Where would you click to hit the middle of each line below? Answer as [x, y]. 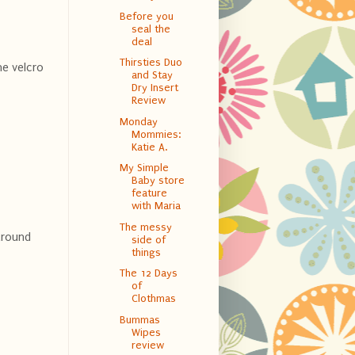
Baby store [158, 181]
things [146, 252]
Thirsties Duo [151, 63]
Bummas [139, 319]
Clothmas [153, 299]
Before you [146, 16]
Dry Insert [155, 88]
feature [149, 193]
